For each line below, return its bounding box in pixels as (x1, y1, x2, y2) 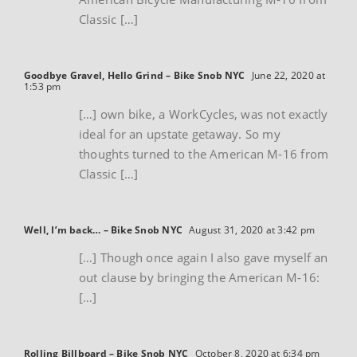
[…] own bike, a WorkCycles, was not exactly (79, 106, 328, 123)
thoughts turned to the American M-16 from (79, 146, 329, 163)
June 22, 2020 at (249, 69, 326, 83)
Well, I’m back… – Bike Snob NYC (24, 223, 182, 237)
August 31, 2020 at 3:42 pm (186, 223, 316, 237)
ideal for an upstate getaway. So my (79, 126, 280, 143)
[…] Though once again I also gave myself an (79, 249, 328, 266)
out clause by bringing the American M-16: (79, 269, 320, 286)
